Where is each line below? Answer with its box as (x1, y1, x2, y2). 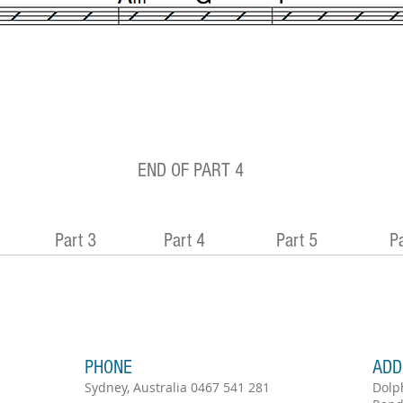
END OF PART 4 (137, 159, 244, 182)
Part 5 (275, 229, 318, 252)
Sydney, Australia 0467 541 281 (85, 379, 270, 396)
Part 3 (54, 229, 96, 252)
